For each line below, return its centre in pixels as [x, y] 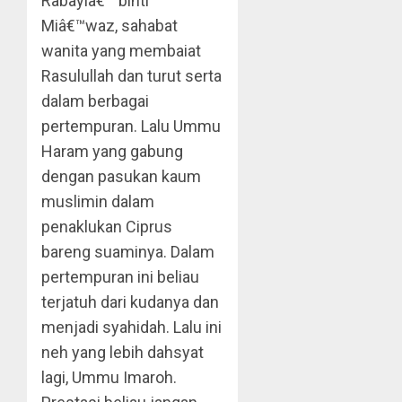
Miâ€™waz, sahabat [109, 26]
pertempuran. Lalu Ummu [131, 126]
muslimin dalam [98, 201]
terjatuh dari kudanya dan [130, 302]
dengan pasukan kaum [121, 176]
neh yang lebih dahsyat [122, 352]
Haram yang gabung [112, 151]
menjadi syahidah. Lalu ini [131, 327]
